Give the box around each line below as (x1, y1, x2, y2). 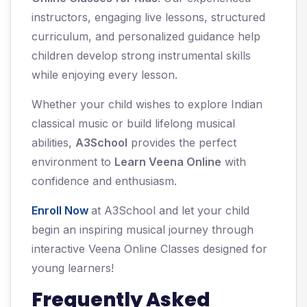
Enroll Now (32, 204, 88, 218)
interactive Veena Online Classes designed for (32, 242, 267, 256)
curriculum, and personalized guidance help (32, 29, 260, 44)
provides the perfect (127, 136, 236, 150)
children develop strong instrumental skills (32, 49, 251, 63)
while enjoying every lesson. (32, 68, 177, 82)
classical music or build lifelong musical (32, 116, 235, 131)
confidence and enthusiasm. (32, 174, 177, 188)
